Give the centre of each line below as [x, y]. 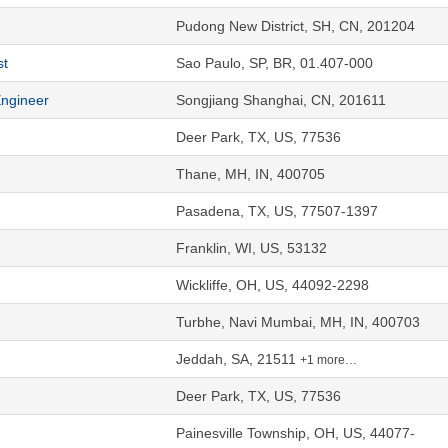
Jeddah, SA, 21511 [238, 358]
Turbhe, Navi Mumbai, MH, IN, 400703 [298, 321]
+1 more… [328, 359]
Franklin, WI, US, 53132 [251, 247]
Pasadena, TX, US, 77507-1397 [277, 210]
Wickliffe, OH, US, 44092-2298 [272, 284]
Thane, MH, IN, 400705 [250, 173]
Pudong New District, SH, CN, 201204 [295, 25]
